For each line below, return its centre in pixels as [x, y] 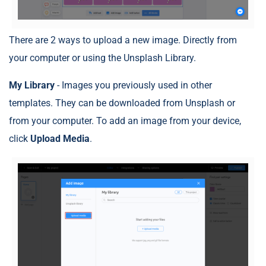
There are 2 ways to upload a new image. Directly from [123, 40]
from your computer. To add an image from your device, [125, 121]
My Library [32, 85]
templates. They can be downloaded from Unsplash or [122, 103]
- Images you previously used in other [133, 85]
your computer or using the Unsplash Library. [102, 58]
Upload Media [60, 139]
